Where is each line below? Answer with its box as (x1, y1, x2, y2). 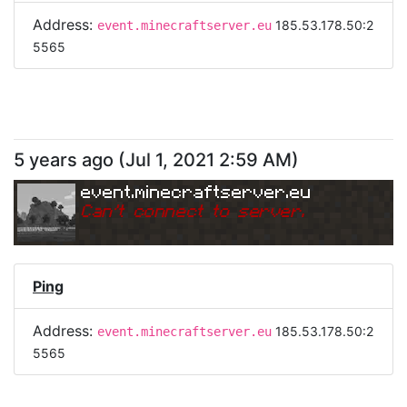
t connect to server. (117, 199, 305, 221)
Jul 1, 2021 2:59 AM (125, 149, 292, 171)
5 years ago (14, 149, 114, 171)
